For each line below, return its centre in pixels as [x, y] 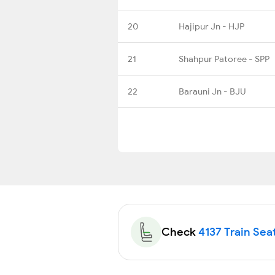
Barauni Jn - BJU [212, 91]
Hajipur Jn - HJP [211, 26]
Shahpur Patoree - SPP [224, 59]
